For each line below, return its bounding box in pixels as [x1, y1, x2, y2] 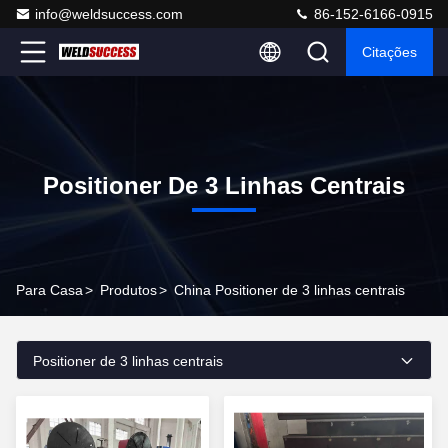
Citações [362, 44, 417, 60]
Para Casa [16, 282, 83, 298]
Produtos [100, 282, 157, 298]
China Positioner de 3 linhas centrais [174, 282, 405, 298]
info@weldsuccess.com [35, 6, 183, 22]
